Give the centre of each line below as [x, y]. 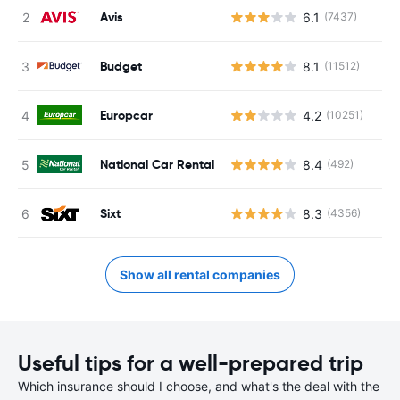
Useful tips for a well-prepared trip [191, 363]
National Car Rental [157, 164]
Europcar [126, 115]
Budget [121, 66]
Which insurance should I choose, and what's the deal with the [199, 386]
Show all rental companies [200, 275]
